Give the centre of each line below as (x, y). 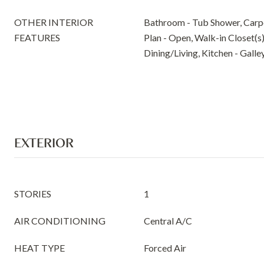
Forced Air (165, 248)
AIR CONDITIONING (60, 221)
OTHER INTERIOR (54, 22)
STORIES (33, 194)
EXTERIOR (44, 143)
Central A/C (168, 221)
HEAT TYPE (39, 248)
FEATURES (37, 37)
